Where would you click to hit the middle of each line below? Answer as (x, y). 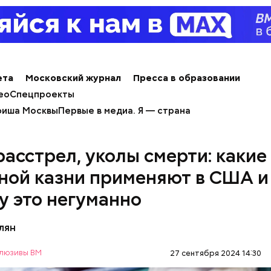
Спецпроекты (42, 94)
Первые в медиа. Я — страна (124, 111)
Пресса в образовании (187, 78)
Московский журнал (73, 78)
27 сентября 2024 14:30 (216, 253)
